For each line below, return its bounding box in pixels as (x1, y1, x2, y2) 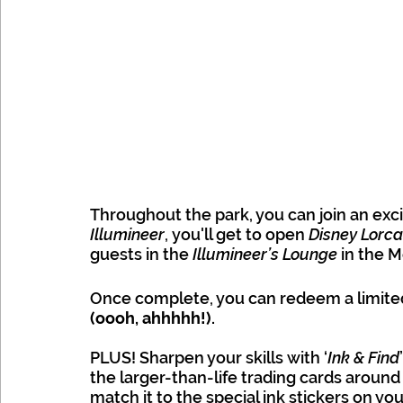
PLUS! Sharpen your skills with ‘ (90, 348, 327, 368)
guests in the (90, 245, 193, 264)
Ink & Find (327, 348, 399, 368)
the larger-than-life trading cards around (90, 368, 400, 388)
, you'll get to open (165, 225, 309, 245)
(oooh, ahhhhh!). (90, 309, 215, 328)
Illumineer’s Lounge (193, 245, 337, 264)
